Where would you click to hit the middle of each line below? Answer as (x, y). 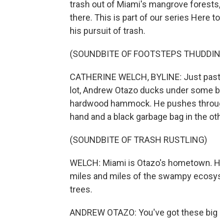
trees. (81, 189)
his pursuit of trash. (108, 30)
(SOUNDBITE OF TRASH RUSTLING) (138, 139)
